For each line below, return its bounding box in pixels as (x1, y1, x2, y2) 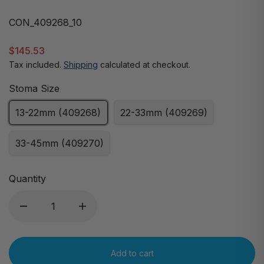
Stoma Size (9, 82, 60, 94)
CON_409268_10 (9, 16, 82, 28)
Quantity (9, 173, 46, 184)
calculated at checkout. (98, 60, 190, 70)
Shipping (64, 60, 98, 70)
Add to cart (110, 247, 154, 258)
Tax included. (9, 60, 64, 70)
